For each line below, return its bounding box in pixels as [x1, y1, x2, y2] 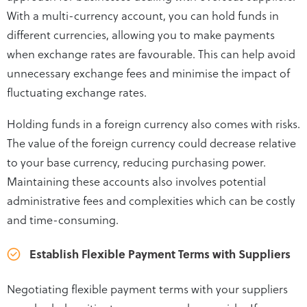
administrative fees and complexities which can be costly [7, 191, 295, 208]
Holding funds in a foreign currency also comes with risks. [7, 114, 300, 132]
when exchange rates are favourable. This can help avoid [7, 45, 295, 62]
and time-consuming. [7, 210, 119, 228]
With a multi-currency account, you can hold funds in [7, 6, 279, 23]
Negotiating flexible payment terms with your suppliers [7, 280, 288, 297]
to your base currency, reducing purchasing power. [7, 153, 266, 170]
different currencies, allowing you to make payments [7, 25, 275, 42]
